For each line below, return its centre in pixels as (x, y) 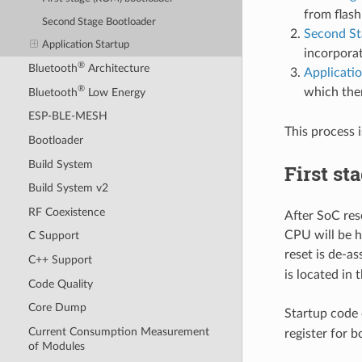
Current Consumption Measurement (118, 331)
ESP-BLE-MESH (67, 116)
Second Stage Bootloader (99, 22)
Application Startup (86, 45)
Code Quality (60, 284)
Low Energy (115, 92)
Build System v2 (68, 188)
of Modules (56, 346)
